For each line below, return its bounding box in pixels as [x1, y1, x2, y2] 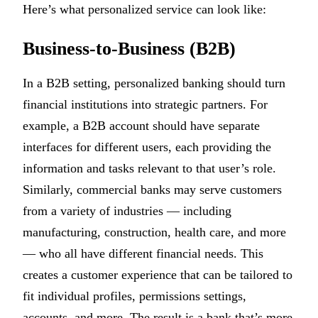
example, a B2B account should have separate [23, 118, 260, 133]
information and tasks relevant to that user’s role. [23, 160, 276, 175]
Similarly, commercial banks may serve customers [23, 182, 282, 197]
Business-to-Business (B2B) [23, 38, 236, 59]
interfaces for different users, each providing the [23, 139, 271, 154]
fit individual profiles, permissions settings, [23, 288, 246, 303]
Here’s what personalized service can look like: [23, 1, 266, 16]
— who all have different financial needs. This [23, 246, 263, 261]
